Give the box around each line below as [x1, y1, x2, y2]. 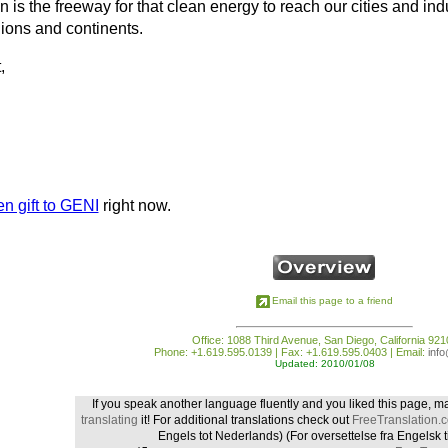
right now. [98, 197, 171, 214]
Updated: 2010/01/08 [274, 357, 375, 369]
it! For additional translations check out [137, 412, 352, 427]
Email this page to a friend [272, 295, 393, 306]
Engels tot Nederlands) [157, 428, 286, 443]
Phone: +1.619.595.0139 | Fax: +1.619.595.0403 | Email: [154, 345, 428, 358]
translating [80, 412, 138, 427]
